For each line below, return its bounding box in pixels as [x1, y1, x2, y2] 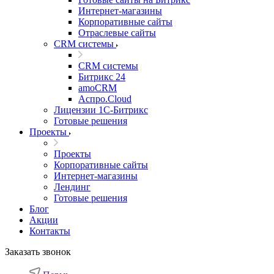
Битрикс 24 [78, 72, 125, 82]
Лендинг [54, 182, 91, 192]
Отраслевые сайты [78, 28, 156, 38]
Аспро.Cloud [78, 94, 131, 104]
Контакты [29, 226, 70, 236]
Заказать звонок [5, 246, 71, 257]
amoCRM [78, 83, 117, 93]
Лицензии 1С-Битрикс [54, 105, 148, 115]
